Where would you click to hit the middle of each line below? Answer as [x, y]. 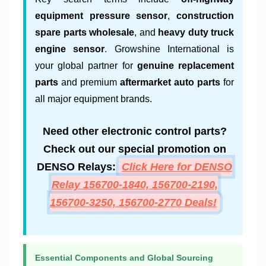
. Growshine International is [169, 49]
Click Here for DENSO [177, 167]
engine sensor [70, 49]
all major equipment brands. [94, 99]
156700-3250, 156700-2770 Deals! [133, 202]
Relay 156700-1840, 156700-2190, [134, 184]
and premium [89, 82]
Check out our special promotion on [134, 149]
